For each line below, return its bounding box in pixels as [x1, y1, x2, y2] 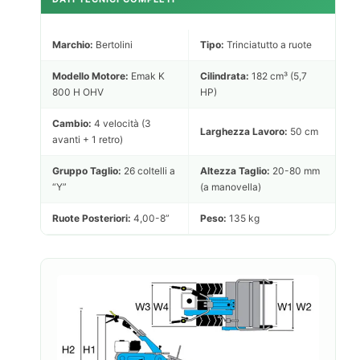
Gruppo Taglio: [52, 164, 121, 177]
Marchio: [52, 38, 93, 51]
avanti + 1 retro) [52, 133, 123, 145]
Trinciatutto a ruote [224, 38, 312, 51]
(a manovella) [200, 180, 261, 193]
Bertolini [93, 38, 133, 51]
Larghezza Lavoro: [200, 125, 288, 137]
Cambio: [52, 117, 92, 129]
